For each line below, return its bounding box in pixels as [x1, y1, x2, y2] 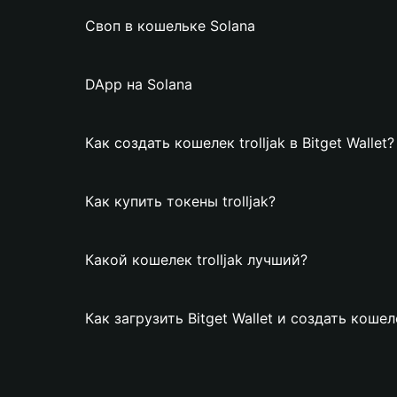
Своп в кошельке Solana [85, 17, 255, 35]
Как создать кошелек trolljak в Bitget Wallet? [85, 134, 394, 152]
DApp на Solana [85, 75, 192, 93]
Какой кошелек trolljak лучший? [85, 251, 307, 269]
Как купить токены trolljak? [85, 192, 276, 210]
